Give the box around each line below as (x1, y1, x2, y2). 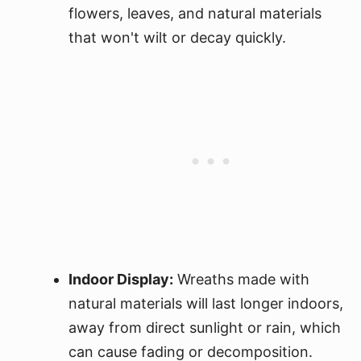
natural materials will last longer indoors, (68, 295, 343, 312)
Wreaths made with (173, 271, 309, 288)
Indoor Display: (68, 271, 173, 288)
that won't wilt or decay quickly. (68, 29, 286, 46)
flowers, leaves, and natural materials (68, 5, 322, 22)
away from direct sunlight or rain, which (68, 319, 341, 336)
